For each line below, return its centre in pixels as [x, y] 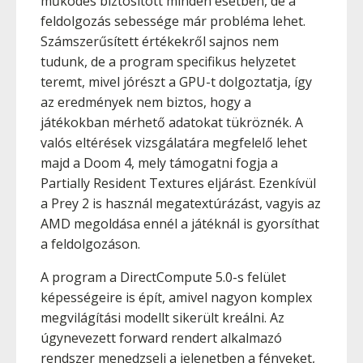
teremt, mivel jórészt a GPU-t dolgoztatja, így [176, 82]
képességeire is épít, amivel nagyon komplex [176, 297]
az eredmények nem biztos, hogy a [146, 102]
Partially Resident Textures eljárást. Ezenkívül [178, 183]
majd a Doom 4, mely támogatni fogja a [159, 163]
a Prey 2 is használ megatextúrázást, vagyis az [181, 203]
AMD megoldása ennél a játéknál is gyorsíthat [180, 224]
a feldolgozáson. [90, 244]
